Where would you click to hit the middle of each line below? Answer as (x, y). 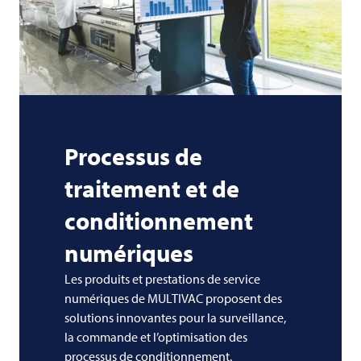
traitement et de (152, 189)
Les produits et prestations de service (162, 279)
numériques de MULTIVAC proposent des (173, 299)
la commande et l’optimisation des (156, 337)
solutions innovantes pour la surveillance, (175, 318)
